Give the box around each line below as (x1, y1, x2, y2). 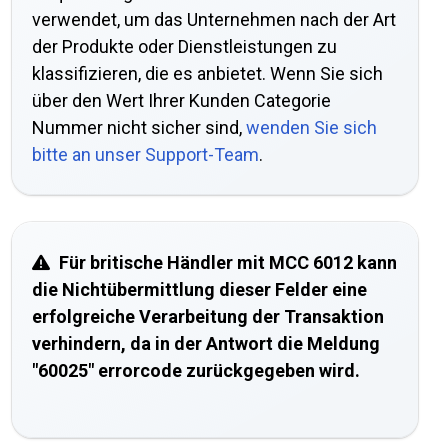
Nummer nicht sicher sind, (32, 116, 246, 138)
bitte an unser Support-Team (32, 143, 259, 165)
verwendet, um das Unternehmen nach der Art (32, 8, 396, 30)
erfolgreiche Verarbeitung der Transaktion (32, 305, 384, 327)
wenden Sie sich (246, 116, 377, 138)
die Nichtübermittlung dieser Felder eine (32, 278, 367, 300)
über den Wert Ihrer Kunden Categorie (32, 89, 331, 111)
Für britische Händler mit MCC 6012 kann (59, 251, 397, 273)
